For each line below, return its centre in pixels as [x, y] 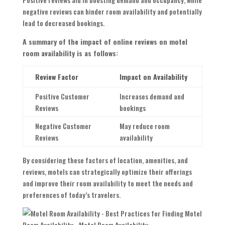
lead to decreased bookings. [63, 23]
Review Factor [57, 77]
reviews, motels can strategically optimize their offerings [107, 172]
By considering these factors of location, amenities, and [105, 160]
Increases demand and [152, 96]
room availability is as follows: [70, 53]
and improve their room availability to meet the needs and [107, 183]
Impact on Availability [153, 77]
